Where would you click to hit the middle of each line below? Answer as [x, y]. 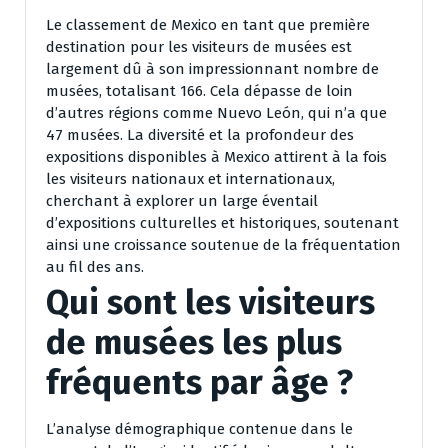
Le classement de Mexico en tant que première [208, 24]
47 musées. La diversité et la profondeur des [200, 134]
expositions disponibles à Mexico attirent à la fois [216, 156]
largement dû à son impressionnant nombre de [212, 68]
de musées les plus [194, 342]
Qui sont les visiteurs [210, 302]
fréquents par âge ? [199, 382]
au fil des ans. [95, 266]
